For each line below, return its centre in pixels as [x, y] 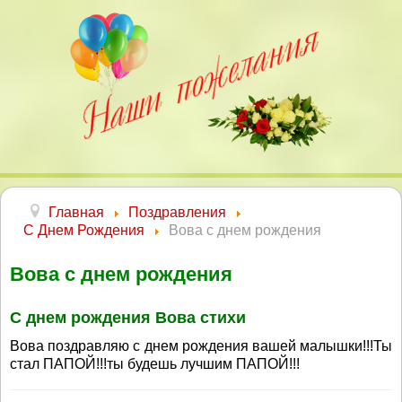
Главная [76, 212]
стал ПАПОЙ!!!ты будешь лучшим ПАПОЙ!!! [155, 364]
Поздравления [177, 212]
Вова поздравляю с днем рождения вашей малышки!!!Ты [201, 346]
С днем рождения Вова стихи [128, 318]
